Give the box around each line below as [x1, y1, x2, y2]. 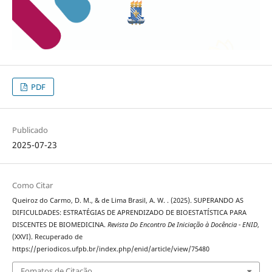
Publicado [12, 124, 48, 136]
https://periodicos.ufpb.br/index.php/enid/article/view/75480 [12, 245, 209, 254]
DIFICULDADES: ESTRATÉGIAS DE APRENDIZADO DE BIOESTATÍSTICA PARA [12, 208, 246, 217]
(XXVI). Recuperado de [12, 233, 83, 242]
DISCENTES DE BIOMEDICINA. [12, 220, 107, 229]
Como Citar [12, 180, 53, 191]
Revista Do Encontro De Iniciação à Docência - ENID [107, 220, 257, 229]
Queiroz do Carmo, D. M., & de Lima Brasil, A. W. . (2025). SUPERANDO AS [12, 196, 243, 205]
